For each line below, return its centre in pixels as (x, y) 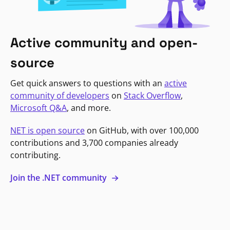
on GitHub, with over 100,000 (142, 130)
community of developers (60, 95)
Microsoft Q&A (39, 108)
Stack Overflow (152, 95)
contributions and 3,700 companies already (94, 142)
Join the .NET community (60, 177)
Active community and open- (104, 42)
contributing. (35, 155)
